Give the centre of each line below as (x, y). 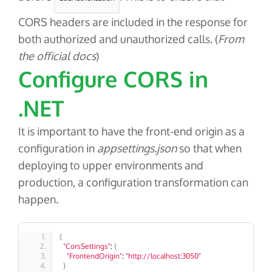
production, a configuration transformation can (133, 182)
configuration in (58, 148)
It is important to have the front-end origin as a (131, 131)
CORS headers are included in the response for (133, 22)
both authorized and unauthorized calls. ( (118, 39)
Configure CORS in (113, 79)
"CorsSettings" (87, 246)
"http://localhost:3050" (163, 256)
